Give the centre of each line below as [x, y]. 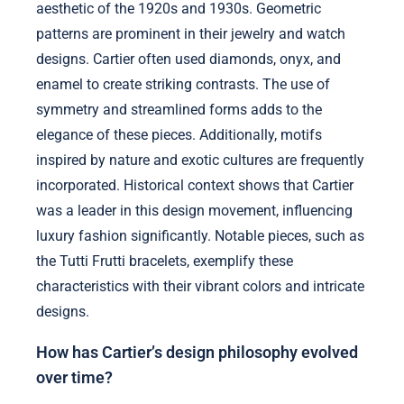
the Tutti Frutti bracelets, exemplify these [165, 261]
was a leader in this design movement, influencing [194, 210]
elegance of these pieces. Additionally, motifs [179, 134]
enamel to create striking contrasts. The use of [183, 84]
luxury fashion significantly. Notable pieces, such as [200, 235]
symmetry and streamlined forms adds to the [179, 109]
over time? [74, 378]
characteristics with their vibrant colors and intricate [200, 286]
